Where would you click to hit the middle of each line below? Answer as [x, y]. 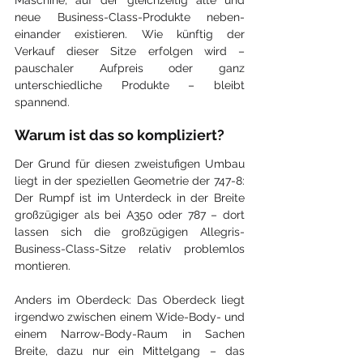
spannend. [42, 102]
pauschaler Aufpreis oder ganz [130, 68]
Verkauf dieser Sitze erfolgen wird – [130, 51]
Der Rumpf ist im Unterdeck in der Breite [130, 197]
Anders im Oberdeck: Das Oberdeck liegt [130, 299]
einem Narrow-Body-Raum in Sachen [130, 333]
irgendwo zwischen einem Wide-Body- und [130, 316]
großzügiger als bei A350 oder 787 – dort [130, 214]
